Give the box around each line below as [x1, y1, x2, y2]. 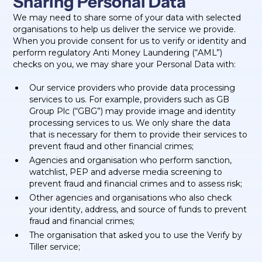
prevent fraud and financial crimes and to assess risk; [29, 178, 243, 189]
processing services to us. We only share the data [29, 118, 231, 128]
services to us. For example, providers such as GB [29, 94, 230, 105]
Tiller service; [29, 242, 81, 252]
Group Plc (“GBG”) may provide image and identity [29, 106, 236, 116]
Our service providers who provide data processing [29, 82, 236, 93]
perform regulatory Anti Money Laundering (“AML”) [13, 47, 223, 58]
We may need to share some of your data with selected [13, 12, 242, 23]
